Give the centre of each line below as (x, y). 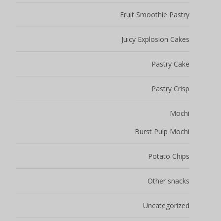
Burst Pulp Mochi (162, 132)
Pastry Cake (170, 64)
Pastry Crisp (170, 89)
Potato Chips (169, 156)
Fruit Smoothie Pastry (155, 15)
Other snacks (168, 181)
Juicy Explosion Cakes (155, 39)
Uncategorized (166, 206)
